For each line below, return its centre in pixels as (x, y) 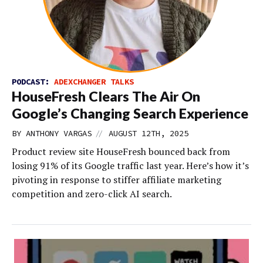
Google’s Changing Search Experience (130, 113)
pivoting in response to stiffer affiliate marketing (117, 179)
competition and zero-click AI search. (92, 193)
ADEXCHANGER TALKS (94, 81)
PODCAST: (33, 81)
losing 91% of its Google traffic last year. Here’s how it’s (130, 165)
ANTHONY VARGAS (59, 133)
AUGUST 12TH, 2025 (149, 133)
